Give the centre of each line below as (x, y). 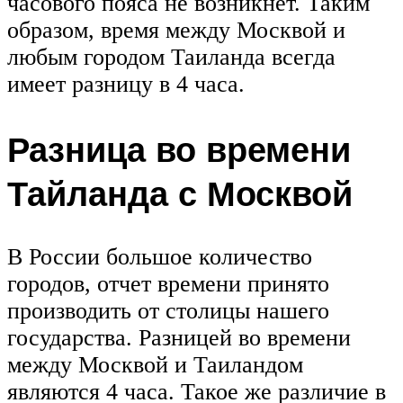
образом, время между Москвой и (176, 31)
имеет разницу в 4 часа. (126, 85)
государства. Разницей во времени (179, 337)
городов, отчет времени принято (168, 283)
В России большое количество (160, 256)
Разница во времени (179, 148)
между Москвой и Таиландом (155, 364)
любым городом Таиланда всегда (171, 58)
